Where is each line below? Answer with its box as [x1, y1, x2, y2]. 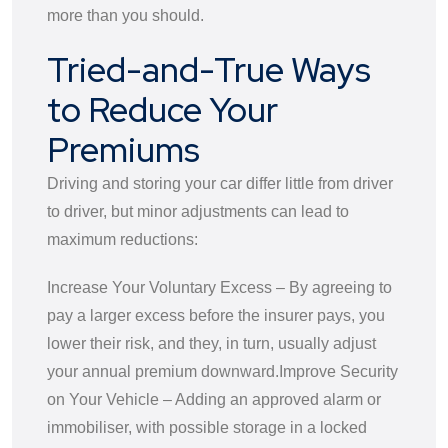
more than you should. [47, 6, 204, 24]
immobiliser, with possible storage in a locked [47, 418, 367, 436]
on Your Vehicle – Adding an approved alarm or [47, 390, 381, 408]
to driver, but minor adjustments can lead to [47, 202, 349, 220]
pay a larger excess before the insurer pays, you [47, 306, 385, 324]
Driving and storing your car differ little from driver [47, 174, 393, 192]
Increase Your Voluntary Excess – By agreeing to [47, 278, 392, 296]
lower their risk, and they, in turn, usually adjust [47, 334, 376, 352]
